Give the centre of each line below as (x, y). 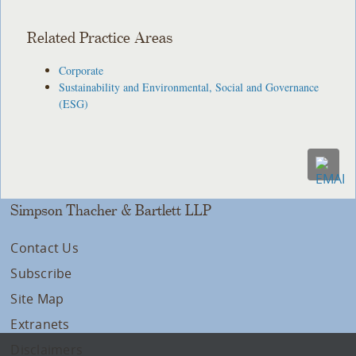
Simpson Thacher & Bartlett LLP (111, 210)
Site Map (37, 298)
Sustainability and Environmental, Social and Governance (189, 87)
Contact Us (44, 248)
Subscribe (41, 273)
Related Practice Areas (100, 38)
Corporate (81, 70)
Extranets (40, 324)
